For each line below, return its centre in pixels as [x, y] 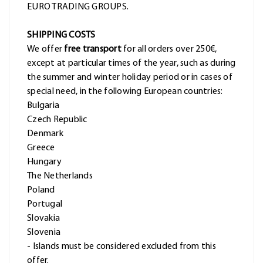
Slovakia [43, 219]
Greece [41, 148]
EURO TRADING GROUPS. [78, 7]
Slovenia [44, 233]
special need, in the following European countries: [125, 92]
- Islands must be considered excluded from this [122, 247]
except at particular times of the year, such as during [131, 64]
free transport [93, 50]
